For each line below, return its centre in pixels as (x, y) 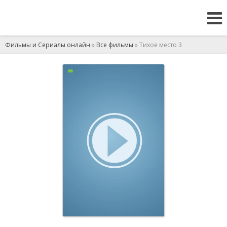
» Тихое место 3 (158, 45)
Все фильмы (115, 45)
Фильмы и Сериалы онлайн (48, 45)
